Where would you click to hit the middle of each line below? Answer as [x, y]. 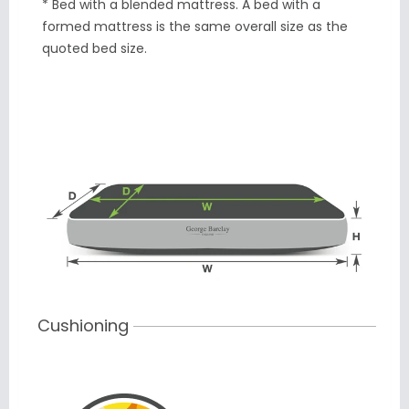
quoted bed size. [94, 49]
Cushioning [83, 326]
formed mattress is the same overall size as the [195, 27]
